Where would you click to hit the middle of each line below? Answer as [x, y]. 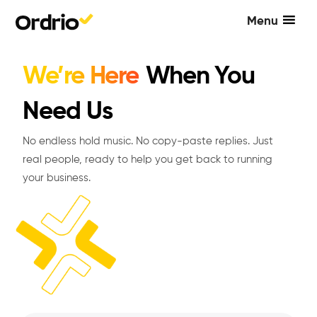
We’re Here [81, 77]
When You [200, 77]
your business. [57, 178]
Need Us [68, 112]
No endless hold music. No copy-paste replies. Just [148, 141]
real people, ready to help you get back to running [148, 160]
